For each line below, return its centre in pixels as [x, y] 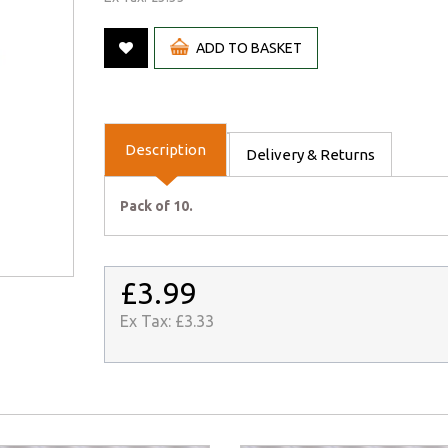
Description [165, 150]
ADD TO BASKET [248, 48]
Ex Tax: [147, 321]
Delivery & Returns [310, 155]
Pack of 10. [156, 206]
